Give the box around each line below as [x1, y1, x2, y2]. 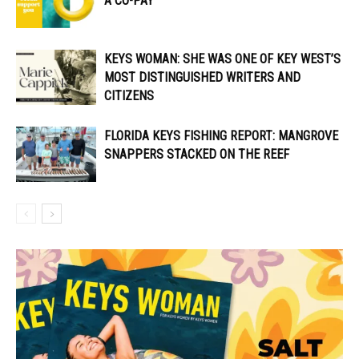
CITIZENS [104, 88, 157, 104]
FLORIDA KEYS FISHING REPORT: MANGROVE [104, 128, 338, 144]
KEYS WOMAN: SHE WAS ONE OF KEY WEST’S [104, 51, 341, 67]
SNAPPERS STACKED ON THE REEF [104, 147, 289, 163]
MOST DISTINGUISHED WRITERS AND [104, 70, 301, 86]
